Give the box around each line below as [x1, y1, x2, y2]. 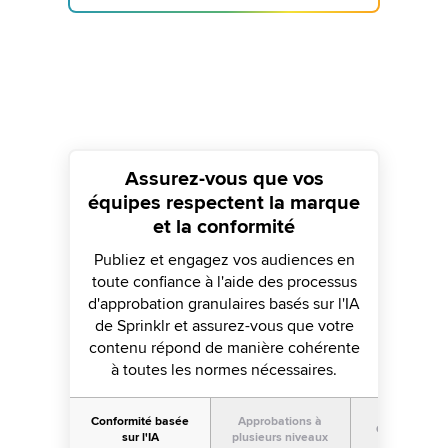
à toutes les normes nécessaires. [111, 360, 337, 380]
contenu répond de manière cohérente [88, 338, 360, 358]
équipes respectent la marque [88, 191, 360, 215]
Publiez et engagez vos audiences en [93, 250, 355, 270]
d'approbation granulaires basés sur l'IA [88, 294, 360, 314]
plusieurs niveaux [232, 430, 328, 445]
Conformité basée [91, 414, 189, 429]
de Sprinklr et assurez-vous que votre [94, 316, 354, 336]
